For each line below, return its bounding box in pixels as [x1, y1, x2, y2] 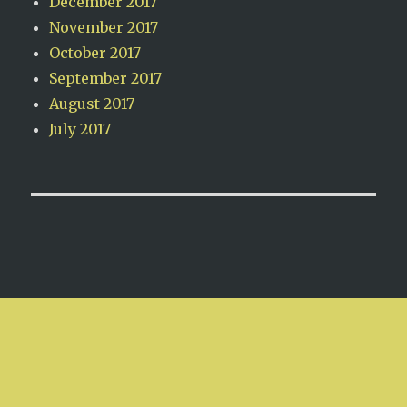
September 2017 [49, 68, 163, 87]
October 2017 [49, 43, 142, 62]
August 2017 [49, 94, 135, 113]
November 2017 [49, 17, 159, 36]
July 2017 [49, 119, 112, 138]
